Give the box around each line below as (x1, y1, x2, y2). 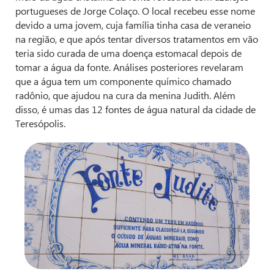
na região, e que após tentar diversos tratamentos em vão (15, 32, 258, 45)
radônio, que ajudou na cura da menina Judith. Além (15, 88, 235, 102)
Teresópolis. (15, 116, 65, 130)
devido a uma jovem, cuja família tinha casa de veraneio (15, 18, 251, 31)
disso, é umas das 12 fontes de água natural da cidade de (15, 102, 256, 116)
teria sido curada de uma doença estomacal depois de (15, 46, 242, 59)
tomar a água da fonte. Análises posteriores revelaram (15, 60, 243, 73)
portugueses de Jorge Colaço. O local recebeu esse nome (15, 4, 255, 17)
